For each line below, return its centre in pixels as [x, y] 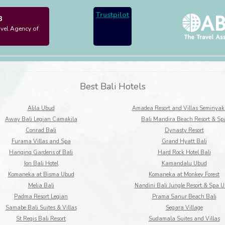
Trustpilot [112, 15]
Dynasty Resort [184, 130]
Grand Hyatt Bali [184, 141]
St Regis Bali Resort [41, 219]
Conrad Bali [41, 130]
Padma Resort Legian [41, 197]
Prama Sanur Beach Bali [184, 197]
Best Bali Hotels [113, 86]
